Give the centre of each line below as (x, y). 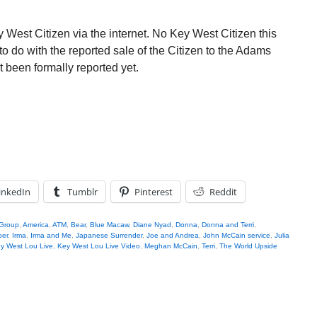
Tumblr (82, 192)
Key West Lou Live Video (99, 246)
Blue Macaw (109, 225)
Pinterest (154, 192)
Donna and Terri (228, 225)
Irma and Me (51, 235)
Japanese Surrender (109, 235)
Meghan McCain (171, 246)
